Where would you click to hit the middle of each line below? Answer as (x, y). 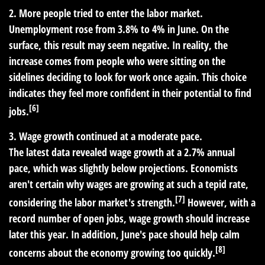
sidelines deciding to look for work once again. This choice (128, 77)
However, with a (220, 202)
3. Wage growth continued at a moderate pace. (106, 136)
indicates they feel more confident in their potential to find (130, 93)
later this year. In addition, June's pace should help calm (124, 234)
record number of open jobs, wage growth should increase (129, 218)
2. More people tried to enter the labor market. (106, 13)
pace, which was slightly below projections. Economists (123, 168)
